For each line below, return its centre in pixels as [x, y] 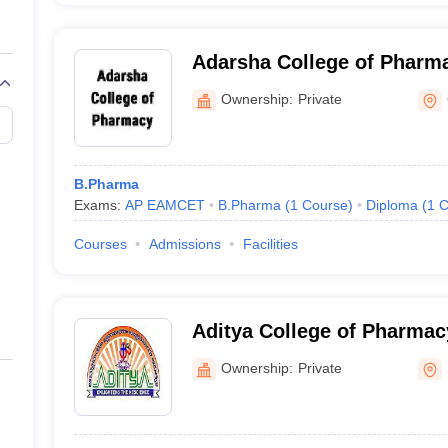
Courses [100, 244]
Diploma [391, 205]
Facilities [270, 244]
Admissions [184, 244]
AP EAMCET [164, 205]
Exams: [99, 205]
